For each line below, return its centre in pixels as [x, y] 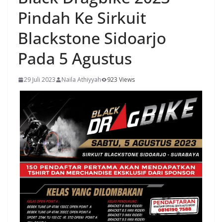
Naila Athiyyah [81, 80]
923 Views [121, 80]
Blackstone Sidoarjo [92, 38]
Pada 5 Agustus [75, 58]
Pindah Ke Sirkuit [82, 18]
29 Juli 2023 [40, 80]
